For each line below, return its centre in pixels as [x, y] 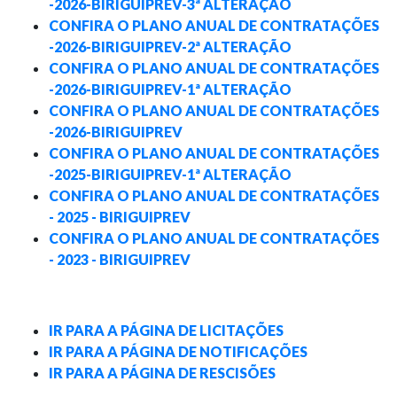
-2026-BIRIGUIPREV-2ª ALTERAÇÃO [170, 47]
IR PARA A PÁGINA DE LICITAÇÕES [166, 331]
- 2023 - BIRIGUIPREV [120, 260]
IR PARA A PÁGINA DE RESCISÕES [162, 373]
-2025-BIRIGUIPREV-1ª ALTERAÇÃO [170, 175]
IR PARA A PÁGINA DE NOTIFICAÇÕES [178, 352]
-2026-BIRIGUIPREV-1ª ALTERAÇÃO [170, 90]
